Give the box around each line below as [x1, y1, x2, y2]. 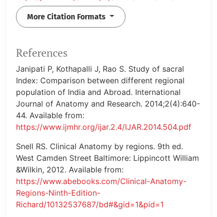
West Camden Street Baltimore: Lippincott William [16, 153, 199, 163]
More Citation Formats [27, 12, 108, 21]
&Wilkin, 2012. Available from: [16, 165, 124, 175]
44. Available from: [16, 110, 84, 121]
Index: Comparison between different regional [16, 76, 185, 86]
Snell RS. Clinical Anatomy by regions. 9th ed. [16, 141, 183, 152]
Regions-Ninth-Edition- [16, 188, 100, 198]
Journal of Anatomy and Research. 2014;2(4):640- [16, 99, 200, 109]
